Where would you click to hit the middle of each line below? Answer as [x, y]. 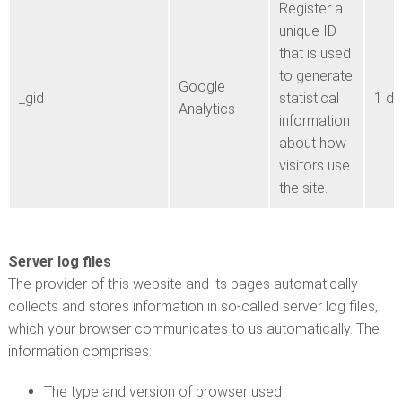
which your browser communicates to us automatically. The [193, 329]
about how [312, 143]
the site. [303, 188]
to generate [315, 76]
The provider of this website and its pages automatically [183, 284]
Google [201, 87]
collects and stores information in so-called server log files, [192, 306]
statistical [309, 98]
